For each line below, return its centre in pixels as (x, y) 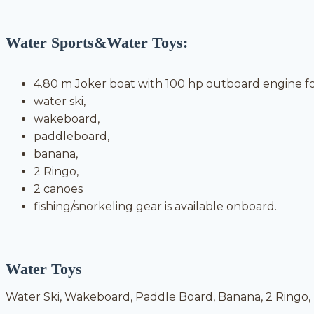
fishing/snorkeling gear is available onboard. (155, 206)
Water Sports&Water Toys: (97, 43)
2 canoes (58, 189)
